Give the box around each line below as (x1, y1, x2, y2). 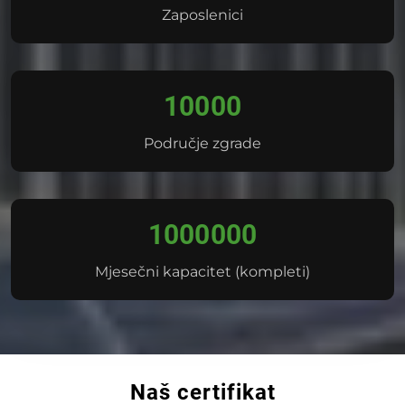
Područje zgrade (144, 134, 261, 152)
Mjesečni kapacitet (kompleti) (95, 262, 310, 280)
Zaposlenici (162, 5, 243, 24)
